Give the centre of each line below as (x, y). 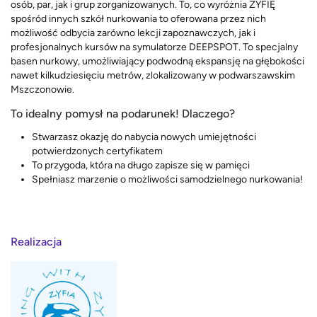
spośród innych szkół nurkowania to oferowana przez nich (138, 19)
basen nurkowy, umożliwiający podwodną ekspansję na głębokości (157, 62)
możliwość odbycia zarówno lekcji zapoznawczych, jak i (133, 33)
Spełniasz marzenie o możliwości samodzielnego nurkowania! (167, 180)
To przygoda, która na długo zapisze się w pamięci (141, 166)
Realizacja (36, 241)
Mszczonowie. (44, 90)
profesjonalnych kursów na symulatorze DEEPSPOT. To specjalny (154, 47)
